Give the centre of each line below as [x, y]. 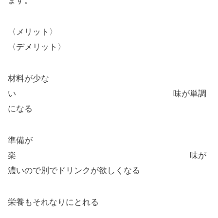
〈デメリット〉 [37, 47]
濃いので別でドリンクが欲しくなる [74, 170]
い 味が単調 [107, 93]
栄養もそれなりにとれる [53, 202]
